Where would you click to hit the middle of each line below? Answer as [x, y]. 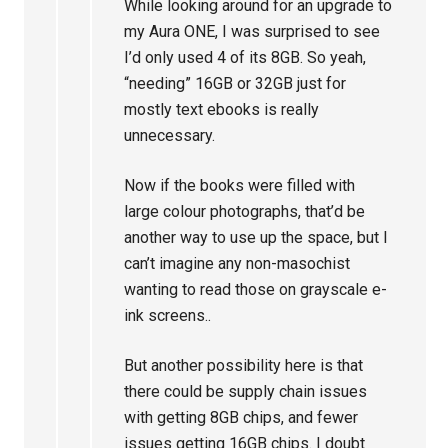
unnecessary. [170, 135]
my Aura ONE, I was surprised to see [252, 31]
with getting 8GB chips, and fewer [241, 417]
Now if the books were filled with [240, 185]
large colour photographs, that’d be [245, 211]
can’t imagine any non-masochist [237, 263]
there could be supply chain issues [246, 391]
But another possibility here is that [244, 365]
